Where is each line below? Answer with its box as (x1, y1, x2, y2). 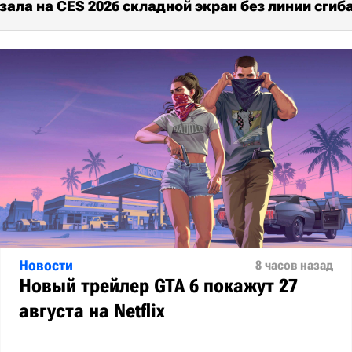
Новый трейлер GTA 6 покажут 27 (19, 274, 298, 297)
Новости (19, 256, 73, 273)
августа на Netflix (19, 299, 165, 322)
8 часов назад (255, 257, 333, 273)
